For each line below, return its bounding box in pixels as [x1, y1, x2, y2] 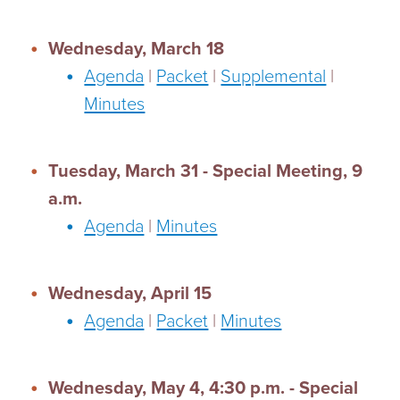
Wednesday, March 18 [48, 38, 225, 60]
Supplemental [221, 66, 327, 87]
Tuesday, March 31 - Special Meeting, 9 [48, 161, 363, 182]
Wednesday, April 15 [48, 283, 212, 304]
